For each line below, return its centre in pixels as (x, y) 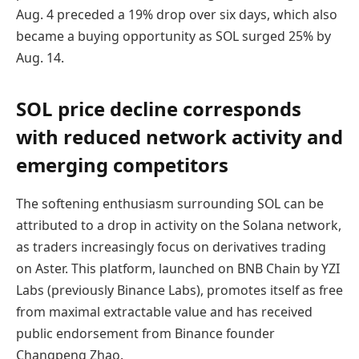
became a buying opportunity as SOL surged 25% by (173, 36)
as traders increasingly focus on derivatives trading (171, 247)
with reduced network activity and (179, 137)
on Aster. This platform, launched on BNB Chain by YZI (178, 269)
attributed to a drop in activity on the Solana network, (179, 226)
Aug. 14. (40, 58)
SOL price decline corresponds (159, 109)
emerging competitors (122, 165)
